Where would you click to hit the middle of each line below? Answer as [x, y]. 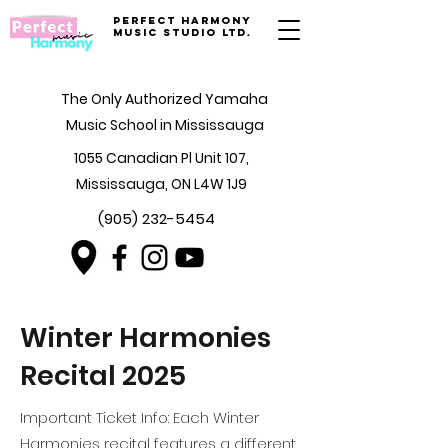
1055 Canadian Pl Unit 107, [161, 158]
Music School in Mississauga [164, 125]
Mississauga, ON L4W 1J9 [161, 184]
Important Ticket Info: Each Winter [139, 417]
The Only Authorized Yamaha [164, 99]
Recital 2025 [103, 375]
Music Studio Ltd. [182, 32]
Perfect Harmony [182, 20]
